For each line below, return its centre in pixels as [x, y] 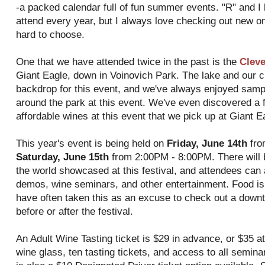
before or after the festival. [75, 211]
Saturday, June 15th [62, 157]
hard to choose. [50, 35]
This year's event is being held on [91, 143]
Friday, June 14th [207, 143]
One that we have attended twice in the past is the [128, 62]
